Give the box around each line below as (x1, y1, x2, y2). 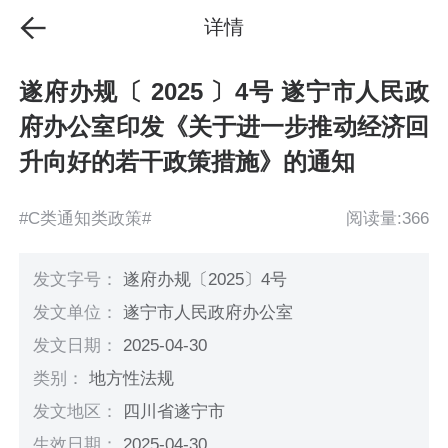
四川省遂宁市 (123, 402, 226, 422)
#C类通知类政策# (19, 208, 152, 228)
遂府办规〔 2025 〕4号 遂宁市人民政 (19, 78, 429, 106)
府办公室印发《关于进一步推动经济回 (19, 113, 429, 141)
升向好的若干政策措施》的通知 (19, 148, 356, 176)
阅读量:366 (345, 208, 429, 228)
